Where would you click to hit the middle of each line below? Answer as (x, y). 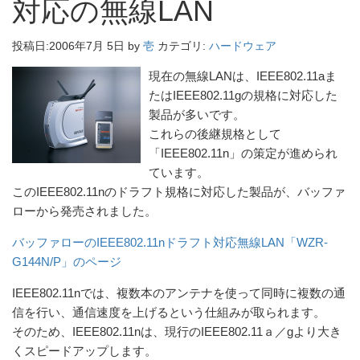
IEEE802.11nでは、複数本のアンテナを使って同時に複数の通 (179, 293)
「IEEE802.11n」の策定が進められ (243, 154)
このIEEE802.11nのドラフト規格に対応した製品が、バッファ (179, 192)
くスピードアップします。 (84, 351)
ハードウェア (243, 45)
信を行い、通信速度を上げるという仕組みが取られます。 (169, 312)
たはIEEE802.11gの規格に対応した (243, 96)
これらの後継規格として (215, 135)
